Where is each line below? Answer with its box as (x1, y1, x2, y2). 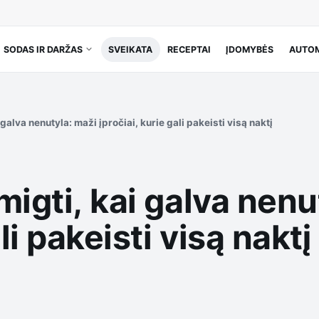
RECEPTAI (167, 43, 211, 55)
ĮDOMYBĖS (226, 43, 274, 55)
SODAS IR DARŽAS (3, 43, 83, 55)
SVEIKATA (108, 43, 153, 55)
